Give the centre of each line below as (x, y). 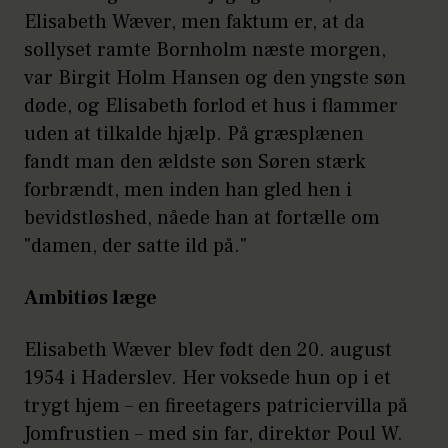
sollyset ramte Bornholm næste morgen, (205, 50)
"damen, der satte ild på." (135, 246)
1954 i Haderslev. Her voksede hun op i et (207, 378)
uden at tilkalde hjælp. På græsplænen (194, 134)
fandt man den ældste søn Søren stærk (194, 162)
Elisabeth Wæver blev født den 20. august (208, 350)
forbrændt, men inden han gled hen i (188, 190)
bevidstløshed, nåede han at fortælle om (202, 218)
